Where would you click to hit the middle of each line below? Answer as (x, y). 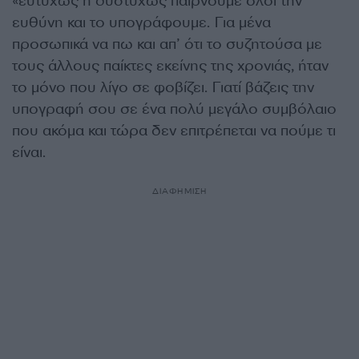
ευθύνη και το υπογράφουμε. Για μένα (141, 22)
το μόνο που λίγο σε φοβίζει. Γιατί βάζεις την (163, 87)
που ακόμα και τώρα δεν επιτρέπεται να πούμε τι (174, 131)
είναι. (29, 152)
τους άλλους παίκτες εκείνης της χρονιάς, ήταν (170, 66)
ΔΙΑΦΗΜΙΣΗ (179, 191)
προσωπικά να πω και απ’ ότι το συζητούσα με (167, 44)
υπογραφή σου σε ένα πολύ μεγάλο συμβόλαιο (174, 109)
